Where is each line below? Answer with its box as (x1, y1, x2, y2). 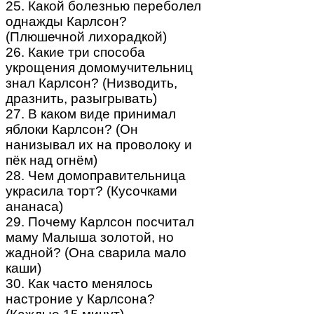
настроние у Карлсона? (6, 291, 155, 306)
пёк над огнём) (6, 152, 97, 168)
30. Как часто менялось (6, 275, 153, 291)
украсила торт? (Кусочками (6, 183, 177, 198)
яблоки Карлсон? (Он (6, 121, 138, 137)
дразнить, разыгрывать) (6, 90, 157, 106)
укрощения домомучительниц (6, 60, 193, 75)
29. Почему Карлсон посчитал (6, 214, 194, 229)
